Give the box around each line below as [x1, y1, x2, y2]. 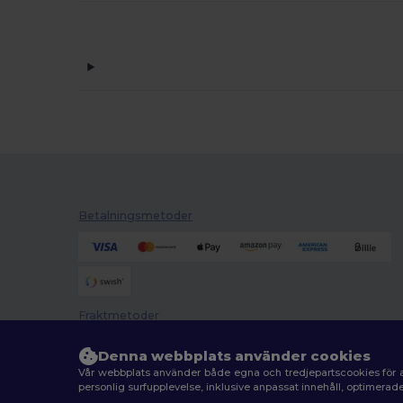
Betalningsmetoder [78, 209, 193, 223]
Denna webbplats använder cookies [98, 347, 372, 364]
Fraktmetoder [78, 308, 160, 322]
